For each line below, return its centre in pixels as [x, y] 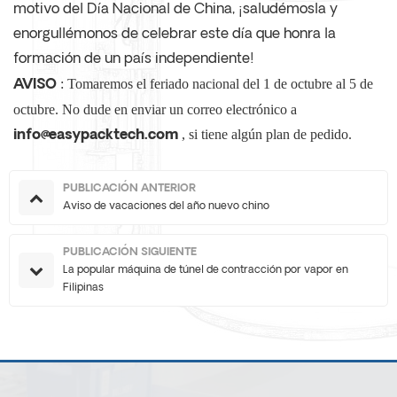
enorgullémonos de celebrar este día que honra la [175, 35]
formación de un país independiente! [134, 60]
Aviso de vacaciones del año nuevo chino [166, 207]
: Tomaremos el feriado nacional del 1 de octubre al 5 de [215, 84]
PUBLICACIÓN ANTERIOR [129, 189]
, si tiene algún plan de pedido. [265, 135]
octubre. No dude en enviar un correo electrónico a [155, 110]
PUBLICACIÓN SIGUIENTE [130, 253]
